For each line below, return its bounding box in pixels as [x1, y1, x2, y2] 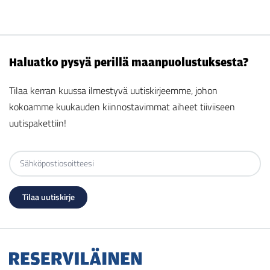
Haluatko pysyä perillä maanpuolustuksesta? [9, 54, 248, 69]
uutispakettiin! [9, 115, 66, 130]
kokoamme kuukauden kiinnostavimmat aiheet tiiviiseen [9, 99, 235, 114]
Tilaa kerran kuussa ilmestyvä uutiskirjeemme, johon [9, 83, 218, 98]
